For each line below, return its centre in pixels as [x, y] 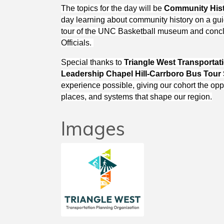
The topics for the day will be [112, 8]
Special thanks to [92, 62]
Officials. [77, 43]
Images [93, 129]
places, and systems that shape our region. [136, 97]
